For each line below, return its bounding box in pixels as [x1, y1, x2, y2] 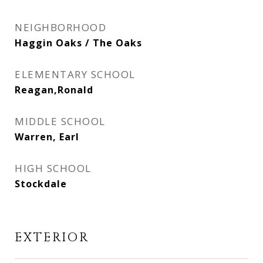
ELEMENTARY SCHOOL [15, 68, 136, 81]
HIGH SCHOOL [15, 161, 92, 175]
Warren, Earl [15, 130, 79, 143]
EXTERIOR [15, 230, 89, 246]
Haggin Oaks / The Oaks [15, 36, 142, 49]
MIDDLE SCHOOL [15, 114, 106, 128]
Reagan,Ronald [15, 83, 93, 96]
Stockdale [15, 177, 67, 190]
